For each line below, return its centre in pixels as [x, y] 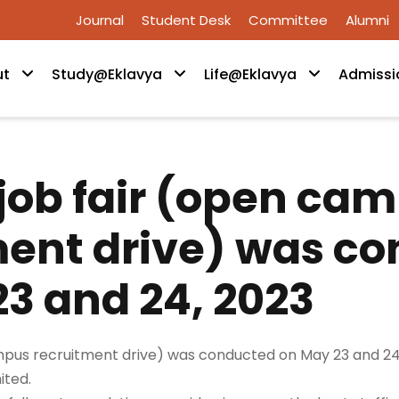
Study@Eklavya [107, 74]
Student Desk [186, 20]
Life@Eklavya [250, 74]
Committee [288, 20]
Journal [100, 20]
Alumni [367, 20]
